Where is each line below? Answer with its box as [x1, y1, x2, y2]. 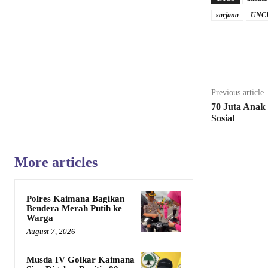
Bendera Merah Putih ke [26, 203, 122, 214]
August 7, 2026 [26, 227, 75, 236]
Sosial [211, 113, 234, 124]
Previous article [211, 88, 264, 98]
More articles [14, 154, 98, 170]
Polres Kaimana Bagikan [26, 194, 124, 204]
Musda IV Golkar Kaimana [26, 255, 135, 265]
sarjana [215, 11, 239, 20]
